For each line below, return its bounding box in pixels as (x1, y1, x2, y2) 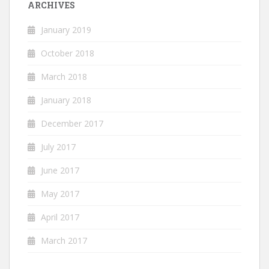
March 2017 (41, 234, 87, 246)
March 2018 (41, 70, 87, 82)
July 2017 (41, 141, 76, 153)
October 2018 (41, 47, 94, 59)
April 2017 (41, 211, 79, 223)
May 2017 (41, 187, 79, 199)
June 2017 (41, 164, 79, 176)
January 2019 (41, 23, 91, 35)
